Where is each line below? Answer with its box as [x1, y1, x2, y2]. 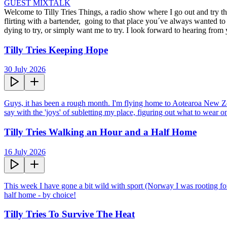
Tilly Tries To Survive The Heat [4, 209, 135, 220]
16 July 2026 [4, 147, 46, 156]
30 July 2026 [4, 65, 46, 74]
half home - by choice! [4, 190, 76, 199]
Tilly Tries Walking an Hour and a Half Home [4, 126, 197, 137]
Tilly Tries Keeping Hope [4, 44, 108, 55]
